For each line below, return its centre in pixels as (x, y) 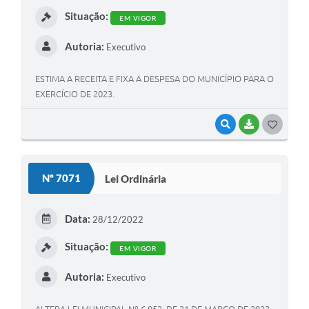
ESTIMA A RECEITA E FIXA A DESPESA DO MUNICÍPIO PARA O (154, 79)
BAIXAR (274, 124)
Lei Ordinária (136, 178)
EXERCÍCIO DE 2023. (75, 94)
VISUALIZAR (258, 124)
